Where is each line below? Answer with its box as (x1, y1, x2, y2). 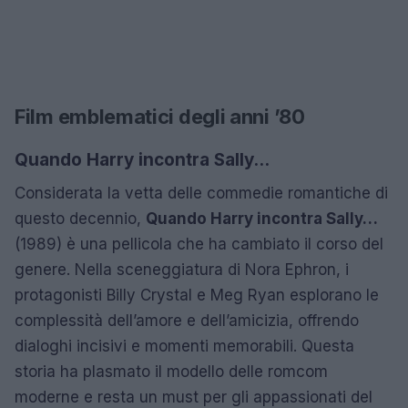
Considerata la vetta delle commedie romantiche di (15, 183, 388, 202)
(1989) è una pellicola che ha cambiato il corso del (15, 234, 383, 253)
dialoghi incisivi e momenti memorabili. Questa (15, 336, 354, 355)
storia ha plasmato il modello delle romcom (15, 362, 328, 381)
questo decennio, (15, 209, 146, 228)
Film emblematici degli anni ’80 (15, 104, 305, 128)
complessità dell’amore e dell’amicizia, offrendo (15, 311, 359, 330)
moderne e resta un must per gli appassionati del (15, 387, 372, 406)
